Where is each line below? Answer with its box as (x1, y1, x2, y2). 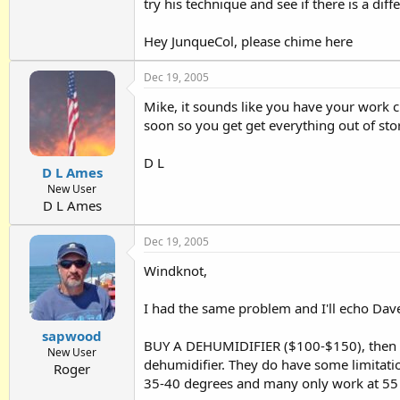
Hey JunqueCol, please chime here (144, 32, 353, 51)
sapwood (42, 327, 102, 346)
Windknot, (144, 261, 207, 279)
